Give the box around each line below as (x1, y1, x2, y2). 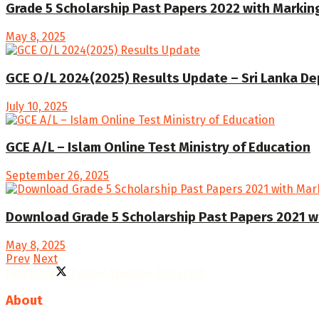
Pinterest (155, 266, 204, 280)
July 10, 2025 (6, 99, 68, 113)
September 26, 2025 (6, 169, 109, 183)
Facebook (6, 266, 56, 280)
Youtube (110, 266, 152, 280)
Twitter (70, 266, 107, 280)
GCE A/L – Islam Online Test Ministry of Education (6, 140, 310, 156)
